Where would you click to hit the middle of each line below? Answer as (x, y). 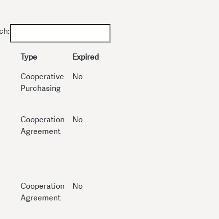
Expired (86, 57)
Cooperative (42, 77)
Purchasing (41, 88)
